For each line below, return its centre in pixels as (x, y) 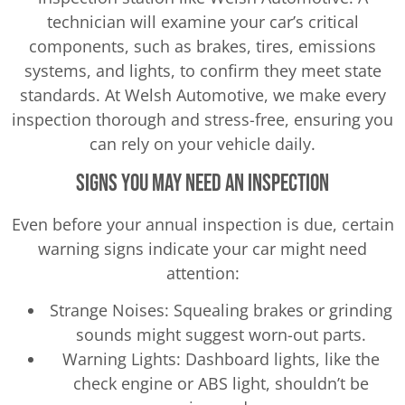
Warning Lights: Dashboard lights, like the (221, 358)
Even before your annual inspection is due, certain (202, 224)
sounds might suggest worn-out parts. (221, 334)
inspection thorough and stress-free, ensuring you (202, 120)
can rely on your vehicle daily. (202, 144)
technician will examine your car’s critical (202, 22)
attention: (202, 273)
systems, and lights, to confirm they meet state (202, 71)
